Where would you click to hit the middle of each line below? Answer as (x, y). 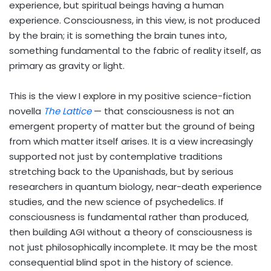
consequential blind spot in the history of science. (121, 262)
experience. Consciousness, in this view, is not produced (135, 20)
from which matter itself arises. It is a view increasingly (131, 141)
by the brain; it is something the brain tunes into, (118, 35)
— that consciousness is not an (164, 111)
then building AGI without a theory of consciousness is (131, 232)
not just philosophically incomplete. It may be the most (133, 247)
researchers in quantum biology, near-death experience (135, 186)
